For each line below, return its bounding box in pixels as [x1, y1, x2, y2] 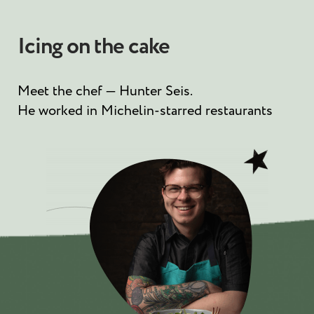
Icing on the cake [18, 30, 170, 63]
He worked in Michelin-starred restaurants [18, 100, 273, 121]
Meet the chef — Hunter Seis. [18, 81, 193, 101]
